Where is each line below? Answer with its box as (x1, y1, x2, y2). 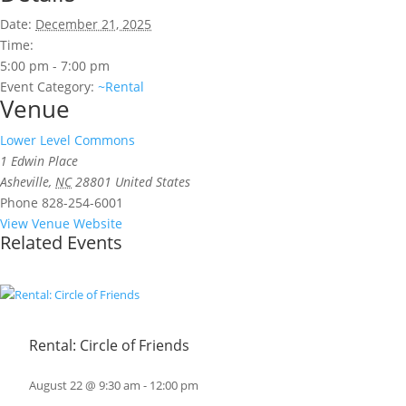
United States (115, 173, 190, 190)
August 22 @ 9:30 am (28, 378, 140, 394)
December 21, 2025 (35, 15, 151, 33)
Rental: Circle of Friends (28, 335, 189, 356)
